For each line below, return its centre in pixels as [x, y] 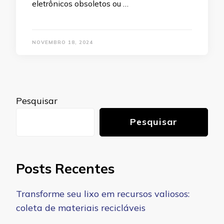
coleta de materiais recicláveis [81, 207]
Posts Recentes [65, 169]
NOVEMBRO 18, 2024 [62, 42]
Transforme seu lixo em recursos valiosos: [103, 193]
